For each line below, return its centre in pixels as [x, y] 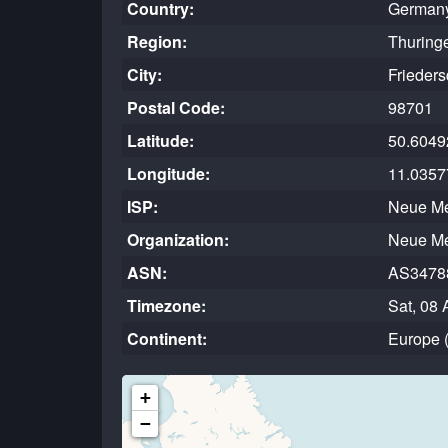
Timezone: [166, 305]
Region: [157, 41]
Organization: [178, 239]
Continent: [167, 338]
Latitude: [160, 140]
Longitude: [168, 173]
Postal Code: [176, 107]
